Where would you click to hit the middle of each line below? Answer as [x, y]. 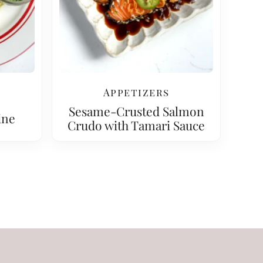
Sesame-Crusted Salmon [136, 111]
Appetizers [136, 92]
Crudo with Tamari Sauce [136, 125]
